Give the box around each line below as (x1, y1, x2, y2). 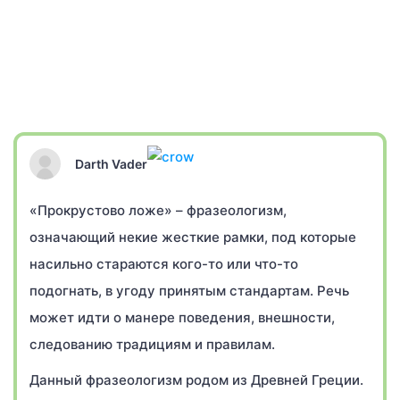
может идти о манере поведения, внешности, (29, 309, 335, 326)
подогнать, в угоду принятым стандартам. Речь (29, 282, 349, 299)
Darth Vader (75, 155, 147, 171)
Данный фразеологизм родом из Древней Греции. (29, 371, 363, 388)
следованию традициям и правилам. (29, 336, 275, 353)
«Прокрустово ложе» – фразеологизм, (29, 202, 287, 219)
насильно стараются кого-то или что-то (29, 255, 298, 272)
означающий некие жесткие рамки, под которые (29, 229, 356, 246)
